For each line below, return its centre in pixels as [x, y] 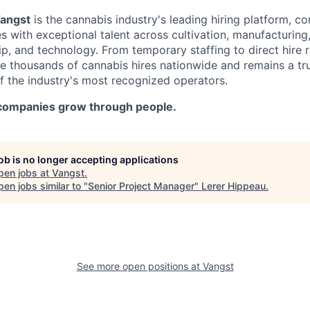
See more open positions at [139, 266]
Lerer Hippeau [234, 185]
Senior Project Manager [141, 185]
